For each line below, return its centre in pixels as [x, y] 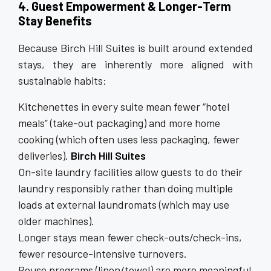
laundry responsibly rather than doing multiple [126, 188]
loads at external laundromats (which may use [124, 204]
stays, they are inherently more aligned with [135, 64]
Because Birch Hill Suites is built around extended [135, 48]
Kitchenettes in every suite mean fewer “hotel [124, 106]
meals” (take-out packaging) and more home [119, 123]
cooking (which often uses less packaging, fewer [129, 139]
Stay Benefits [55, 21]
